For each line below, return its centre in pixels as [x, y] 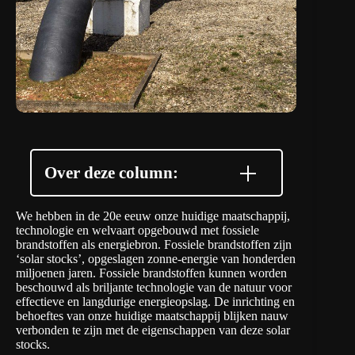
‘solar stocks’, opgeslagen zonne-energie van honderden [156, 259]
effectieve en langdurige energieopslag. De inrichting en [155, 302]
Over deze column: [111, 173]
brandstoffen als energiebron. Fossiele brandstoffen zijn [154, 245]
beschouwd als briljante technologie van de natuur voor [154, 288]
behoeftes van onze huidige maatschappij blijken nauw [152, 316]
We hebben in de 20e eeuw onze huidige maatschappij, [153, 216]
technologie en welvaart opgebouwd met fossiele [137, 231]
